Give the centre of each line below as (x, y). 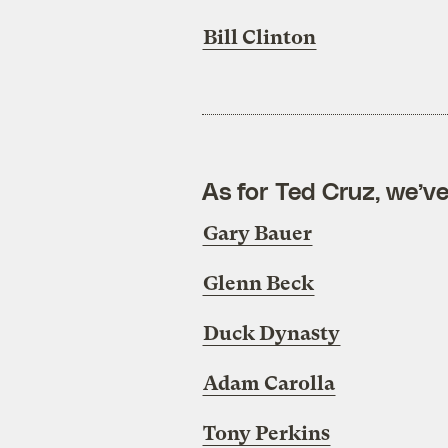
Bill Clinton (259, 38)
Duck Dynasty (271, 334)
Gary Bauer (257, 234)
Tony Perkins (266, 434)
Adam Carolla (268, 384)
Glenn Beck (258, 284)
